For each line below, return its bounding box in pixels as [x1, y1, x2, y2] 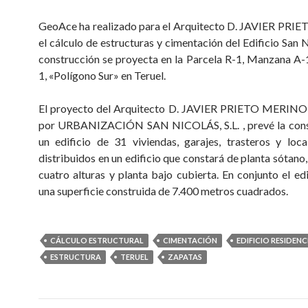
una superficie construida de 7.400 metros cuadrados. [38, 184, 288, 197]
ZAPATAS [168, 252, 202, 261]
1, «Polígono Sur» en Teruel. [38, 69, 166, 82]
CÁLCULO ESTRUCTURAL [50, 236, 144, 245]
